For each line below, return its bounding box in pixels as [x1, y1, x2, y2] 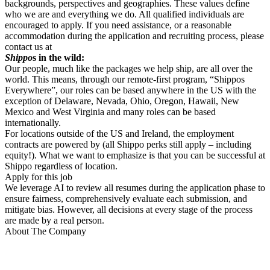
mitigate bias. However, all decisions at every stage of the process [5, 204, 253, 215]
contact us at [5, 42, 52, 52]
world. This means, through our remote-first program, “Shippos [5, 74, 245, 84]
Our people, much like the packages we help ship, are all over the [5, 63, 253, 74]
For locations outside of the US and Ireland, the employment [5, 128, 234, 139]
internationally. [5, 118, 61, 128]
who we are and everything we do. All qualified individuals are [5, 9, 244, 19]
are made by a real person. [5, 215, 104, 225]
